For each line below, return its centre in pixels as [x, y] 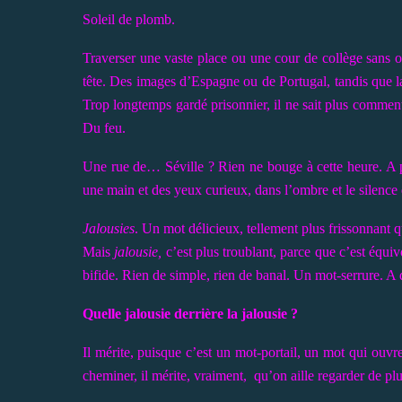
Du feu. [104, 127]
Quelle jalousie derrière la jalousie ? [190, 313]
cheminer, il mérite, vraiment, [166, 375]
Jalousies [109, 228]
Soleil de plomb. [129, 19]
